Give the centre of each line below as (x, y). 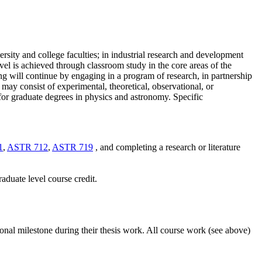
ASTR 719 (73, 147)
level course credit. (63, 179)
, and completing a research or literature (168, 147)
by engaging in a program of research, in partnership (156, 76)
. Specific (186, 97)
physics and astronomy (125, 97)
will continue (32, 76)
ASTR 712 (27, 147)
